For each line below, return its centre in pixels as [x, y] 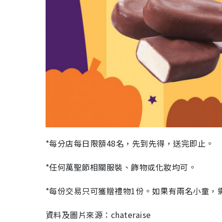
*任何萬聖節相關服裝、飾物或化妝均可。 [121, 167]
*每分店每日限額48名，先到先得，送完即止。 [130, 143]
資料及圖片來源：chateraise [98, 215]
